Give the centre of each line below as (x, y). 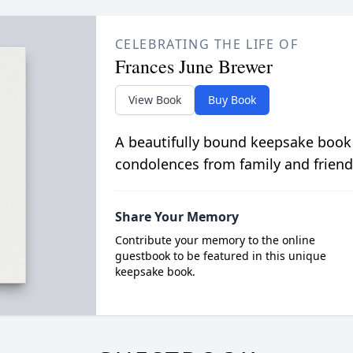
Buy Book (232, 100)
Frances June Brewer (193, 67)
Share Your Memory (176, 217)
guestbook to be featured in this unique (220, 256)
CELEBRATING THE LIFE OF (206, 45)
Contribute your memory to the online (215, 240)
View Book (154, 100)
